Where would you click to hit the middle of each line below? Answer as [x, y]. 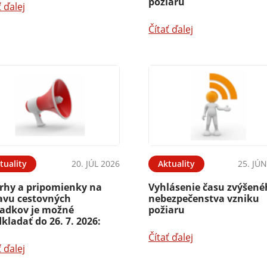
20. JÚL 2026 [96, 164]
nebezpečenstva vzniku [204, 199]
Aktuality [177, 164]
